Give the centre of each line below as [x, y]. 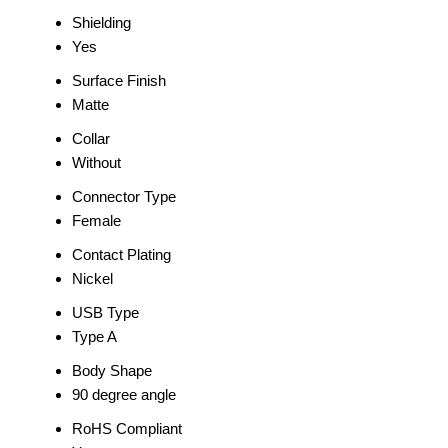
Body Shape [112, 370]
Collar [91, 138]
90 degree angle [124, 394]
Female [96, 220]
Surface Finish [119, 80]
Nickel [92, 278]
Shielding [101, 22]
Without [96, 162]
